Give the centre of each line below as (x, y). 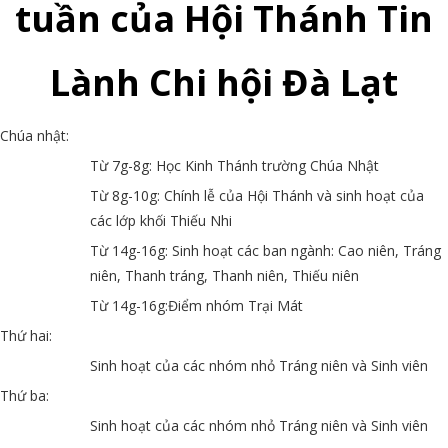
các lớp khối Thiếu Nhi (161, 220)
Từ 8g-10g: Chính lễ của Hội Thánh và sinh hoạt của (257, 195)
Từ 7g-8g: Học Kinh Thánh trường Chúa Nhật (234, 165)
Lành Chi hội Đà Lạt (224, 82)
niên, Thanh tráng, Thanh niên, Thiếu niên (224, 275)
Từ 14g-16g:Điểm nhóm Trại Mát (196, 305)
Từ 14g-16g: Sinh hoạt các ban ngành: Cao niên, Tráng (265, 250)
